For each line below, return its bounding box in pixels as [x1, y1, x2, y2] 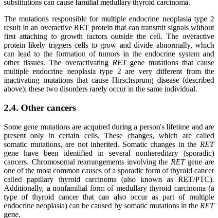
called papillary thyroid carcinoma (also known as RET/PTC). [4, 175, 214, 183]
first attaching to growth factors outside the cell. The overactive [4, 32, 214, 41]
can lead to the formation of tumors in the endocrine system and [4, 50, 214, 58]
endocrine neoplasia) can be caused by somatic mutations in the [4, 201, 200, 210]
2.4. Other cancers [4, 102, 76, 113]
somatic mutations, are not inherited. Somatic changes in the [4, 140, 200, 148]
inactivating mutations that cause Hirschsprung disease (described [4, 76, 214, 85]
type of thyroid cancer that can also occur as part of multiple [4, 192, 214, 201]
